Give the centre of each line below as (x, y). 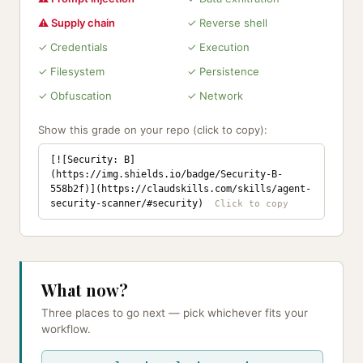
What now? (85, 290)
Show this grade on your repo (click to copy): (153, 130)
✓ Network (215, 96)
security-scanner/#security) (127, 203)
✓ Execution (218, 47)
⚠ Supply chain (77, 23)
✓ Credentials (73, 47)
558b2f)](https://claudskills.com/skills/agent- (181, 189)
